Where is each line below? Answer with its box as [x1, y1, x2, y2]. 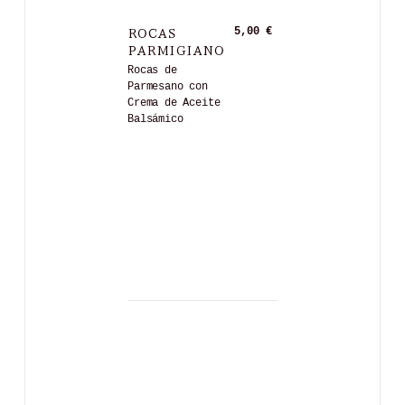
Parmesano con [127, 80, 208, 94]
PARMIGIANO [127, 38, 225, 59]
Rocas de [127, 64, 177, 78]
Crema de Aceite [127, 97, 221, 110]
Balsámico [127, 113, 184, 127]
